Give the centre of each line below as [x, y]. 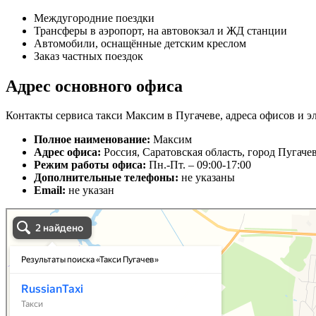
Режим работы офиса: [91, 165]
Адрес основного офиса [94, 86]
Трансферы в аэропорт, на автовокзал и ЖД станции [160, 30]
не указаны [208, 178]
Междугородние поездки [94, 18]
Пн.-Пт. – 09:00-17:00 [200, 165]
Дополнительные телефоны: [108, 178]
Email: [51, 190]
